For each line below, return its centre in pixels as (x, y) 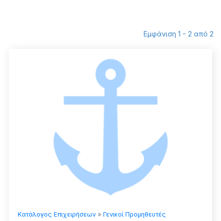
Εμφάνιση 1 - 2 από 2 (179, 34)
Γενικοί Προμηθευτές (134, 215)
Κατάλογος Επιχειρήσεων (57, 215)
